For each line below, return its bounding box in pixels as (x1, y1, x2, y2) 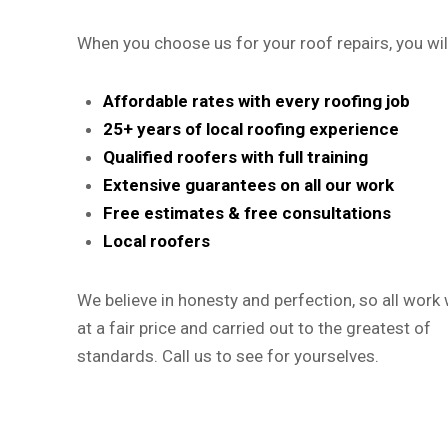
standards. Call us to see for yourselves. (77, 345, 380, 366)
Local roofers (102, 231, 210, 251)
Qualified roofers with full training (102, 147, 368, 167)
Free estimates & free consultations (102, 203, 391, 223)
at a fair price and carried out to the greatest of (77, 317, 432, 338)
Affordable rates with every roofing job (102, 91, 410, 111)
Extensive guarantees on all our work (102, 175, 394, 195)
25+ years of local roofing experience (102, 119, 399, 139)
